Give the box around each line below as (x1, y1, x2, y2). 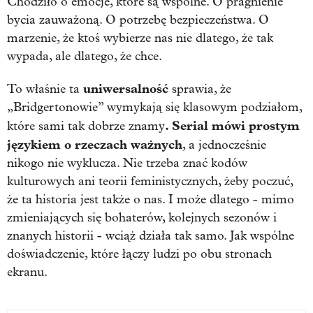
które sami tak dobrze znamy (7, 118, 165, 133)
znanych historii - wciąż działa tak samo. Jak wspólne (7, 228, 294, 243)
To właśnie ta (7, 81, 80, 96)
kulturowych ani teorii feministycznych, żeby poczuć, (7, 173, 293, 189)
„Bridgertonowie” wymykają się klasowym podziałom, (7, 99, 302, 115)
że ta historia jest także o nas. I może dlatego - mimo (7, 191, 294, 207)
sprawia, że (168, 81, 231, 96)
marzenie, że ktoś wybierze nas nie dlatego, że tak (7, 30, 273, 45)
